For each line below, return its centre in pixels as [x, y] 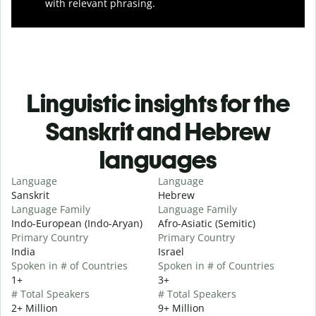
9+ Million [181, 308]
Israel [171, 251]
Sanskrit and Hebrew [158, 131]
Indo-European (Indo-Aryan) [77, 223]
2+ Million [35, 308]
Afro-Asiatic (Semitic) [207, 223]
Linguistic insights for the [158, 103]
